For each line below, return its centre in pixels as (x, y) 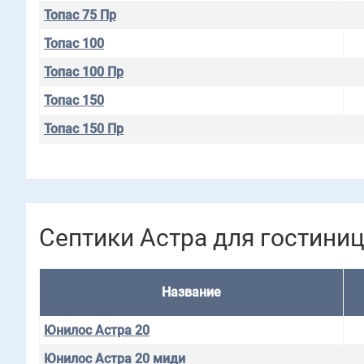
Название (191, 292)
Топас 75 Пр (80, 15)
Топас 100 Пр (84, 72)
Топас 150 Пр (84, 129)
